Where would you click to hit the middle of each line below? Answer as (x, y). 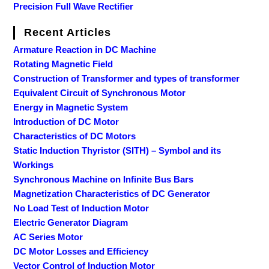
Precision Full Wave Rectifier (74, 7)
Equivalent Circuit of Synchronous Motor (100, 93)
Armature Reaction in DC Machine (85, 50)
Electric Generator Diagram (71, 223)
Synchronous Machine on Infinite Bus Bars (104, 180)
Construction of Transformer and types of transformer (127, 79)
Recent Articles (68, 33)
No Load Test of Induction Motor (81, 208)
